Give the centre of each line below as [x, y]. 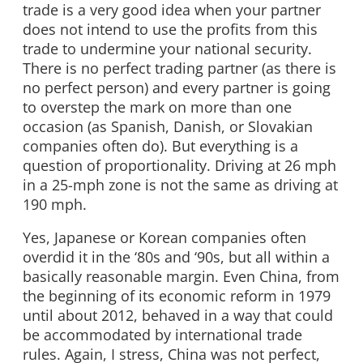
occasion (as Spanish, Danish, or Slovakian [168, 126]
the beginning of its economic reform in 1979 [177, 296]
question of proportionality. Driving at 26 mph [179, 165]
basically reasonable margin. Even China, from [181, 277]
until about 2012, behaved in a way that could [178, 316]
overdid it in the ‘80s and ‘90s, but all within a [176, 257]
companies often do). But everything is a [160, 145]
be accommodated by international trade [162, 335]
